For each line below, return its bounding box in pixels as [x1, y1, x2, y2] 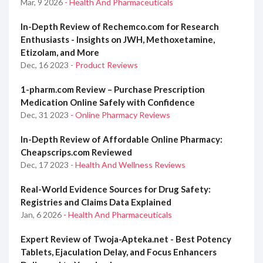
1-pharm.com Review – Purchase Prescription [21, 84, 205, 95]
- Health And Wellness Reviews [70, 160, 186, 170]
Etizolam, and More [21, 47, 99, 58]
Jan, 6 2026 [21, 210, 63, 220]
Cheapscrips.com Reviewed [21, 147, 132, 158]
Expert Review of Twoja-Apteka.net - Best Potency [21, 234, 231, 245]
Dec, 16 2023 [21, 60, 70, 70]
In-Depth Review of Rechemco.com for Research [21, 21, 219, 32]
